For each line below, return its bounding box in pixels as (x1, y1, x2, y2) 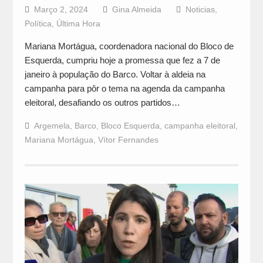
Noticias (185, 5, 215, 15)
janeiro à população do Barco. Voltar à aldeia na (24, 69, 205, 80)
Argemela (33, 121, 70, 131)
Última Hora (56, 19, 100, 29)
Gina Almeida (112, 5, 161, 15)
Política (24, 19, 52, 29)
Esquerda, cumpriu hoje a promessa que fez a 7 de (24, 55, 220, 66)
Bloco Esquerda (100, 121, 160, 131)
